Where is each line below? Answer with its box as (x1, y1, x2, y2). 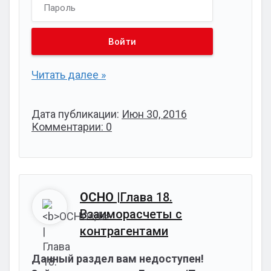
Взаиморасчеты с (80, 207, 182, 221)
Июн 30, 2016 (122, 108, 187, 120)
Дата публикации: (31, 108, 122, 120)
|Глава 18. (114, 190, 172, 204)
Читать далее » (31, 68, 106, 81)
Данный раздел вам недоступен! (31, 252, 204, 265)
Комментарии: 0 (31, 120, 112, 133)
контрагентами (80, 224, 168, 238)
